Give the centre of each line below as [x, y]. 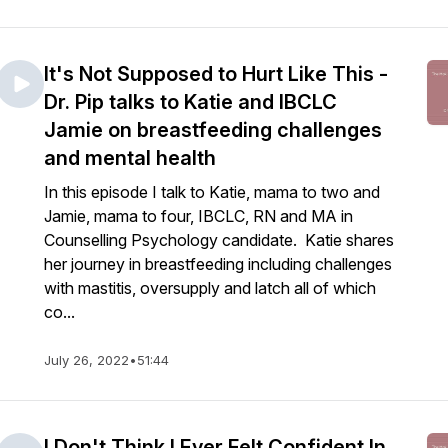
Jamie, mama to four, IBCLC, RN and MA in [198, 216]
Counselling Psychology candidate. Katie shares [219, 240]
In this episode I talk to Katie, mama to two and [212, 192]
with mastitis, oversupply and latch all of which [210, 288]
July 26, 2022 [86, 360]
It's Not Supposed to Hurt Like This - [216, 74]
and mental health [130, 158]
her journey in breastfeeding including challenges [218, 264]
